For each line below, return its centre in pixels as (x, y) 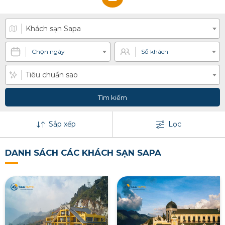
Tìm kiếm (113, 98)
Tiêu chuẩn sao (52, 75)
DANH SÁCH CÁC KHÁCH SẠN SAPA (83, 153)
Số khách (155, 52)
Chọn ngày (48, 52)
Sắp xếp (62, 124)
